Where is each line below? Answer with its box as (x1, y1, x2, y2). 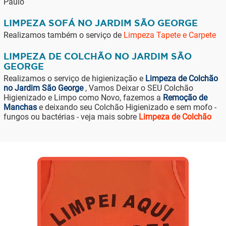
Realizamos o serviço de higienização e (3, 74, 145, 83)
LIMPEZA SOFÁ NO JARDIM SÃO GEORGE (3, 18, 198, 28)
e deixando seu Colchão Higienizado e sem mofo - (36, 102, 216, 112)
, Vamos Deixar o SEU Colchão (83, 83, 193, 93)
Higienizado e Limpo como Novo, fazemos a (3, 93, 163, 102)
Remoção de (162, 93, 207, 102)
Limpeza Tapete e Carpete (123, 30, 216, 40)
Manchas (3, 102, 37, 112)
